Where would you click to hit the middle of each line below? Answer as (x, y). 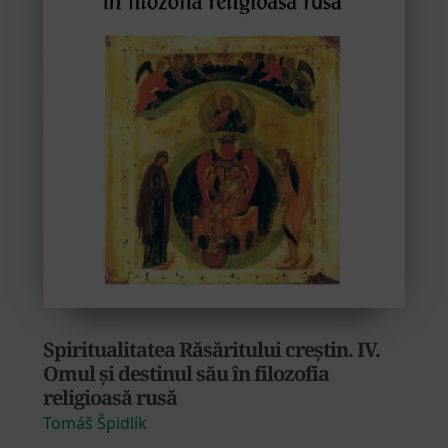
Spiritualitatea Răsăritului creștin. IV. (211, 349)
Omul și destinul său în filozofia (185, 373)
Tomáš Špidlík (94, 422)
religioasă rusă (109, 397)
